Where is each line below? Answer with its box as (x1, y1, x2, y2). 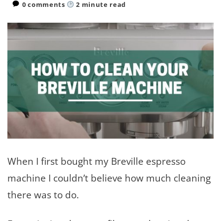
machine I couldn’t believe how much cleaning (7, 171, 211, 184)
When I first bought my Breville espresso (7, 154, 185, 168)
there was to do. (7, 187, 79, 201)
